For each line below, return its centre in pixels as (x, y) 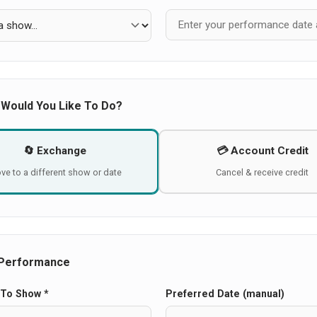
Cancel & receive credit (262, 173)
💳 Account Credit (262, 151)
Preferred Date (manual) (225, 293)
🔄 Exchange (55, 151)
